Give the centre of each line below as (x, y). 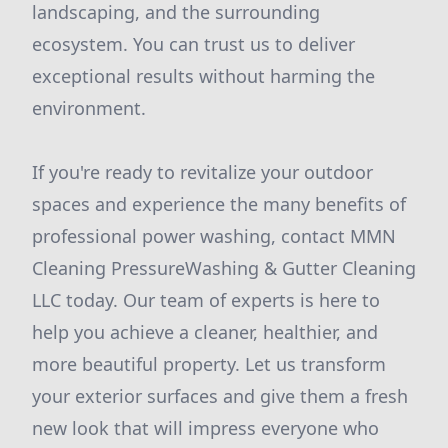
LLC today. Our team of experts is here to (206, 300)
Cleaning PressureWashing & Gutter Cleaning (224, 268)
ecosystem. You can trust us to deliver (193, 44)
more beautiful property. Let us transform (209, 364)
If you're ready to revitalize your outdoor (202, 172)
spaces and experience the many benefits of (219, 204)
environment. (89, 108)
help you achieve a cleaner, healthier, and (205, 332)
